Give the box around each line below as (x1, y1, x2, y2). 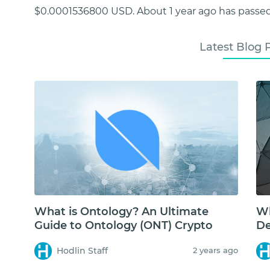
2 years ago (192, 245, 238, 255)
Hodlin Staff (57, 245, 108, 256)
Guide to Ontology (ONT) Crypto (34, 218, 213, 232)
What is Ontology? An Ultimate (34, 204, 209, 218)
